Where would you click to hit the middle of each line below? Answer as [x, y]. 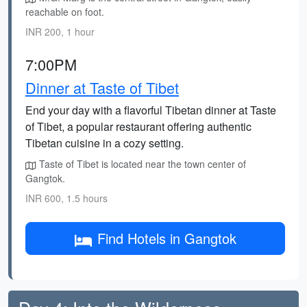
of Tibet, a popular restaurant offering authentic [138, 126]
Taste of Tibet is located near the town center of [141, 164]
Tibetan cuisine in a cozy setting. [105, 143]
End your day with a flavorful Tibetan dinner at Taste [151, 110]
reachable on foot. [65, 12]
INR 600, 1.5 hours [66, 198]
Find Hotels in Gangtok [167, 238]
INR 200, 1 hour [60, 32]
